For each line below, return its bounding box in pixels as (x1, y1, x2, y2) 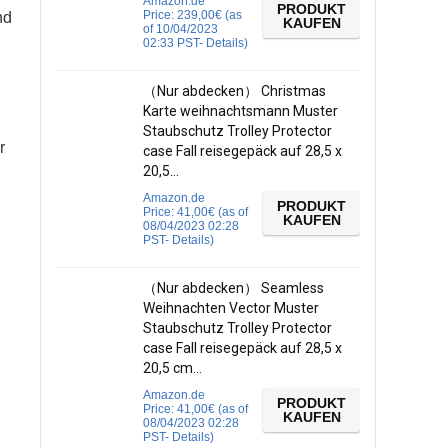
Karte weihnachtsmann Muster (143, 103, 338, 119)
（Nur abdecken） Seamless (143, 280, 324, 296)
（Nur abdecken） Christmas (143, 83, 326, 99)
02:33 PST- (143, 36, 206, 50)
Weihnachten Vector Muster (143, 300, 319, 316)
